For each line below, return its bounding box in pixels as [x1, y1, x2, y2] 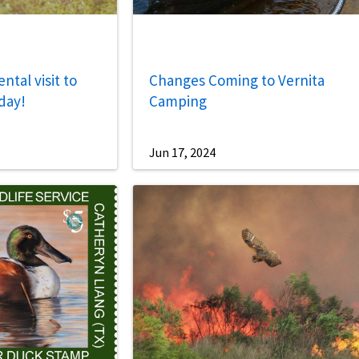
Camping [149, 91, 208, 111]
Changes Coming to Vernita [149, 70, 325, 90]
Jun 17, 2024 [149, 144, 216, 161]
